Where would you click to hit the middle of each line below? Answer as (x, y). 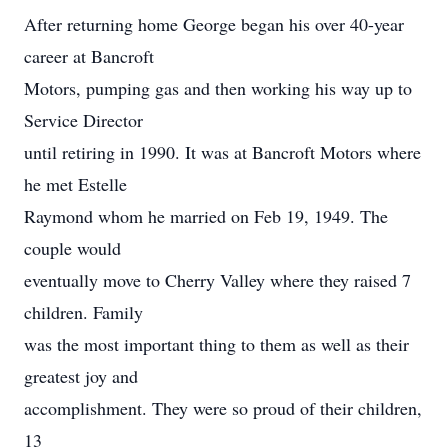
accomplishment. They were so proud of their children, (223, 408)
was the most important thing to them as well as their (216, 344)
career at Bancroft (89, 56)
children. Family (83, 312)
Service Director (83, 120)
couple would (72, 248)
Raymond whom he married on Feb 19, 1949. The (206, 216)
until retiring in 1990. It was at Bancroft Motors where (222, 152)
